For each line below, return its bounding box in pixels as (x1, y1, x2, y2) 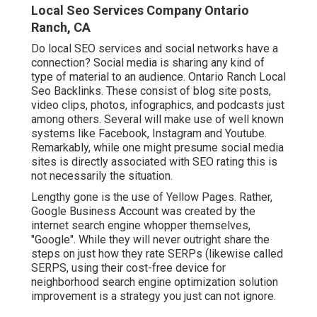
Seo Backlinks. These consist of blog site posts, (31, 84, 271, 98)
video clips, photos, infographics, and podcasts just (31, 98, 284, 113)
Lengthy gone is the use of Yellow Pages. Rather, (31, 190, 272, 204)
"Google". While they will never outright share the (31, 233, 270, 247)
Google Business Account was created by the (31, 204, 255, 219)
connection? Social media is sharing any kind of (31, 56, 265, 70)
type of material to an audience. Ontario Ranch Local (31, 70, 286, 84)
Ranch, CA (31, 20, 91, 35)
